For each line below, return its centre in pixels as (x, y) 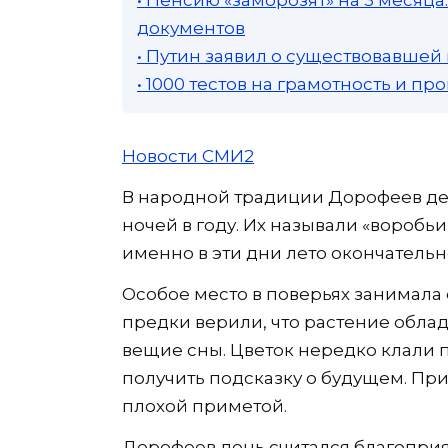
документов (191, 27)
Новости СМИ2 (188, 155)
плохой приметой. (204, 405)
